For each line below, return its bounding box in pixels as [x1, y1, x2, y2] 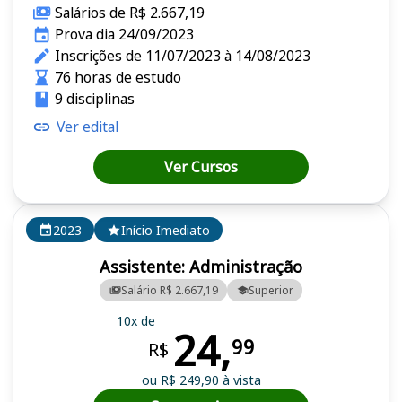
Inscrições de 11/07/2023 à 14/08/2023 [54, 46, 310, 66]
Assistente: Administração [100, 256, 302, 278]
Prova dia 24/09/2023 [54, 24, 194, 45]
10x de [116, 311, 155, 329]
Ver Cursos [164, 157, 238, 178]
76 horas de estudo [54, 67, 181, 88]
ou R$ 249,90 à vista [141, 371, 261, 389]
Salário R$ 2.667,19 [120, 282, 218, 298]
